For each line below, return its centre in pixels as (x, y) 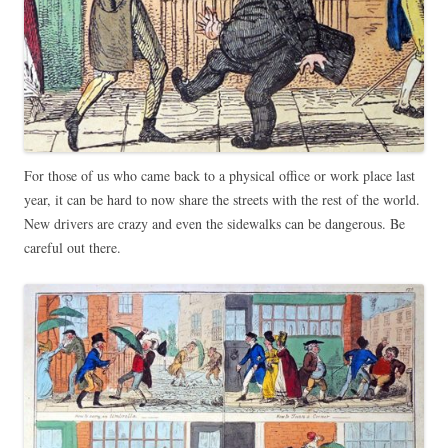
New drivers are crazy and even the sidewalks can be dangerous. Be (214, 223)
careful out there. (72, 247)
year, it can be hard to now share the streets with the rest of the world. (222, 199)
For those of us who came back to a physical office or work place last (219, 175)
